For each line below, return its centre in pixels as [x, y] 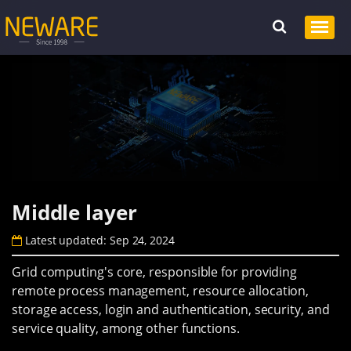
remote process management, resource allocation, [161, 290]
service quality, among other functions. [126, 328]
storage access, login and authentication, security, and [171, 309]
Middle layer [74, 213]
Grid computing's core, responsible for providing [155, 271]
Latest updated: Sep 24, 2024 [98, 240]
